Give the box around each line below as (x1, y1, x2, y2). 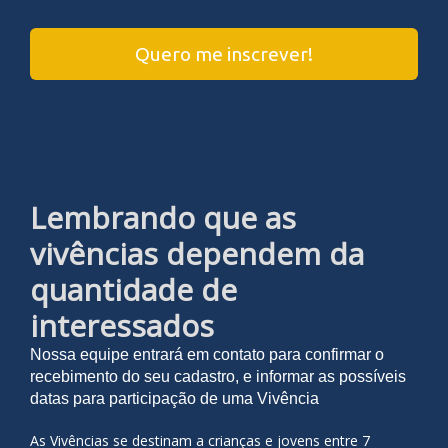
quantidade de (30, 269, 237, 311)
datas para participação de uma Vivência (30, 390, 319, 408)
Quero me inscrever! (135, 42, 313, 65)
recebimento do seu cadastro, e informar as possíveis (30, 368, 406, 386)
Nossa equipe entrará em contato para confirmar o (30, 346, 384, 364)
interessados (30, 305, 214, 347)
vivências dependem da (30, 233, 364, 275)
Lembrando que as (30, 197, 296, 239)
